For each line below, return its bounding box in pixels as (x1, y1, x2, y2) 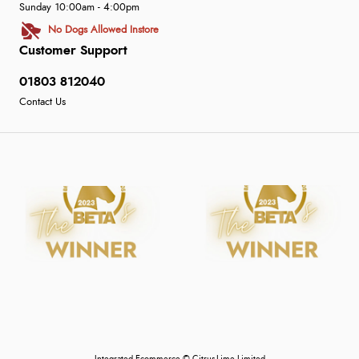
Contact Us (19, 96, 66, 107)
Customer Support (19, 43, 127, 57)
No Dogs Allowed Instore (48, 24, 159, 35)
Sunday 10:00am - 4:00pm (19, 2, 139, 13)
